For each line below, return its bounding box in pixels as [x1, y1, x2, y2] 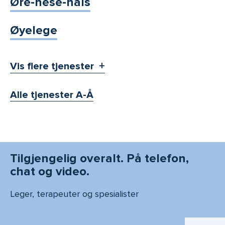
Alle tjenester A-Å [10, 89, 93, 101]
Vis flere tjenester [10, 60, 94, 73]
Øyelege [10, 23, 57, 38]
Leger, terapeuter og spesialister [10, 188, 139, 200]
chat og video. [10, 164, 89, 179]
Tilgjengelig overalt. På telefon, [10, 151, 189, 166]
